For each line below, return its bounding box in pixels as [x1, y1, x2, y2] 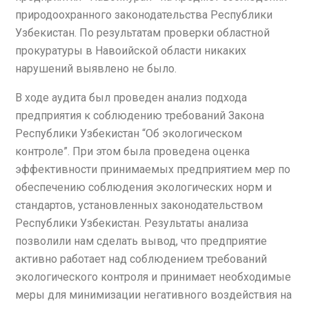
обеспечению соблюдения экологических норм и [15, 180, 272, 194]
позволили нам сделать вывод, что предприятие [15, 234, 267, 248]
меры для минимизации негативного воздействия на [15, 288, 292, 301]
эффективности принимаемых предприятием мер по [15, 162, 290, 176]
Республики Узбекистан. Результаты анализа [15, 216, 248, 230]
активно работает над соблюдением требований [15, 252, 267, 266]
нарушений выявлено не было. [15, 61, 177, 75]
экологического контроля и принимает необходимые [15, 270, 291, 283]
